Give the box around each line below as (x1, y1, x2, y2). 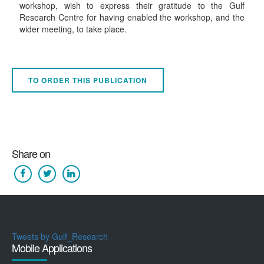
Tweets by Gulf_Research (12, 230, 108, 243)
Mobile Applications (12, 240, 92, 256)
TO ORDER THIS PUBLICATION (28, 75, 147, 86)
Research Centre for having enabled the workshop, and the (19, 11, 245, 24)
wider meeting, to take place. (19, 23, 127, 35)
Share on (12, 146, 50, 161)
